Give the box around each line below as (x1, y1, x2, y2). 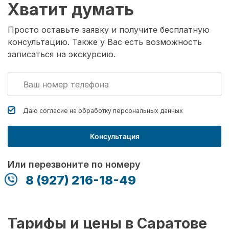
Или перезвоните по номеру (8, 158, 141, 170)
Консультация (89, 131, 140, 141)
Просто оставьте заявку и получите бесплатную (8, 24, 210, 35)
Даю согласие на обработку (23, 106, 113, 114)
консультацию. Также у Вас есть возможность (8, 36, 202, 47)
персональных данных (113, 106, 183, 114)
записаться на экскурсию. (8, 49, 116, 59)
